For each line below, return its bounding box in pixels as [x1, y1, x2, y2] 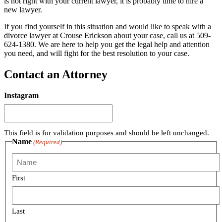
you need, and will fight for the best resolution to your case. [4, 49, 189, 58]
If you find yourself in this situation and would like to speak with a [4, 22, 211, 31]
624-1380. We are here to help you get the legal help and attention [4, 40, 210, 49]
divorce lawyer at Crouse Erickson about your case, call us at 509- [4, 31, 211, 40]
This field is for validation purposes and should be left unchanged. [4, 129, 209, 137]
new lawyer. [4, 5, 42, 14]
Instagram [4, 91, 39, 100]
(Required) [33, 138, 62, 146]
